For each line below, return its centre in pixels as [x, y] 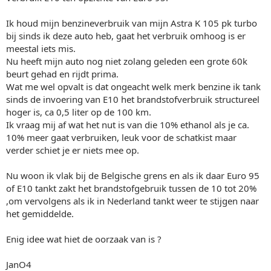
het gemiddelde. [40, 214]
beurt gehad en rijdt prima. [62, 74]
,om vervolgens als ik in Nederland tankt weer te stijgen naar [132, 201]
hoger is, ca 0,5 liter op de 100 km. [79, 112]
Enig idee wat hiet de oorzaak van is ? [84, 239]
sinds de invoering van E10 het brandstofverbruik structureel [133, 99]
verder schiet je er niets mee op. [73, 150]
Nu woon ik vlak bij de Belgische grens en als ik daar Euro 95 [133, 175]
